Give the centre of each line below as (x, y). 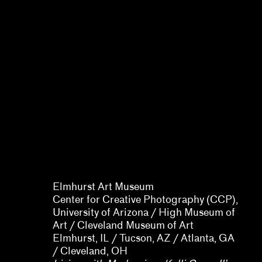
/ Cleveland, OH (91, 251)
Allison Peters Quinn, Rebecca (123, 148)
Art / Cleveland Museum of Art (124, 225)
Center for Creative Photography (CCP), (145, 200)
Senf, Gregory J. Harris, (108, 161)
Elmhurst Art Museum (103, 187)
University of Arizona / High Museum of (144, 213)
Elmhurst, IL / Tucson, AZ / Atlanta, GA (144, 238)
